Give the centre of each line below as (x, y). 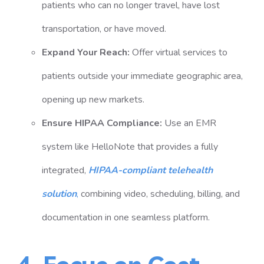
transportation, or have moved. (104, 29)
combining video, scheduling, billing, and (159, 194)
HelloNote (113, 147)
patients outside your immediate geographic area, (142, 76)
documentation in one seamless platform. (126, 217)
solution (59, 194)
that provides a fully (176, 147)
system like (66, 147)
